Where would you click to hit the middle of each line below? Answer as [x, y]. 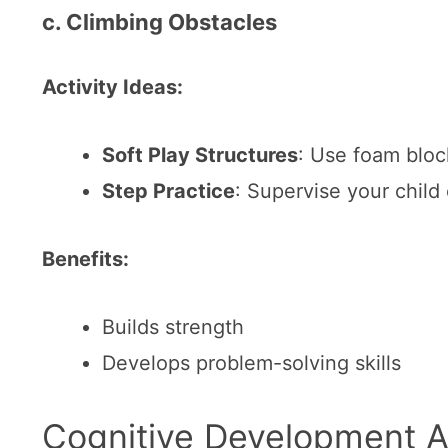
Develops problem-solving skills [251, 362]
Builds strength [173, 326]
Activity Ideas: [112, 86]
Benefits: [85, 258]
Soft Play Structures [200, 154]
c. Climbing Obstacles [159, 21]
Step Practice [168, 190]
